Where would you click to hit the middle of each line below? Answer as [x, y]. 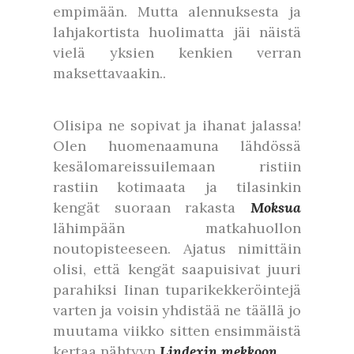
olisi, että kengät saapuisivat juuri [177, 269]
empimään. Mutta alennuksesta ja [177, 11]
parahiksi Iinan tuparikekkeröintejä [177, 290]
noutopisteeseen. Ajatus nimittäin [177, 249]
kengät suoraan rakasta [152, 207]
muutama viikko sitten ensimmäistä [177, 331]
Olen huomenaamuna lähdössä [177, 146]
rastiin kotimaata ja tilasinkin [177, 187]
